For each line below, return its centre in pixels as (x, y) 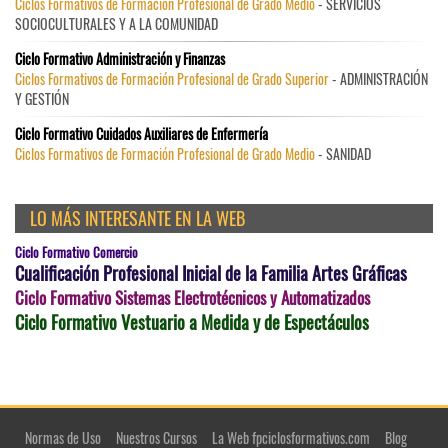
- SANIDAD (343, 154)
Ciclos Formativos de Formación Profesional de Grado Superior (172, 79)
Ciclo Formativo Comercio (76, 252)
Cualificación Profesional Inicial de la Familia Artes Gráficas (211, 273)
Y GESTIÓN (42, 99)
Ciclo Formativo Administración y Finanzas (120, 59)
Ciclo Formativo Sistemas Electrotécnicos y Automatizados (192, 298)
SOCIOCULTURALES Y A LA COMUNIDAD (116, 24)
